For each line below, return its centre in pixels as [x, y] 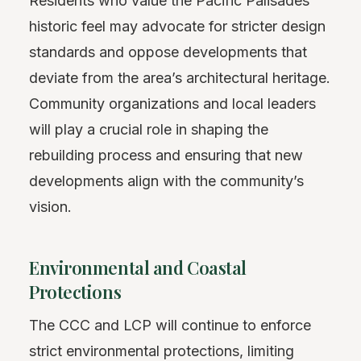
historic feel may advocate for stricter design [177, 27]
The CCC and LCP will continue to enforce [170, 326]
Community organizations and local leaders [172, 104]
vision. [50, 207]
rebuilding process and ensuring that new [166, 156]
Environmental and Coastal [138, 268]
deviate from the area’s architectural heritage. [180, 78]
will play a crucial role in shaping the [149, 130]
